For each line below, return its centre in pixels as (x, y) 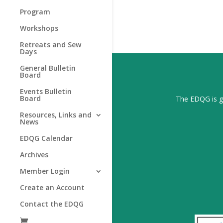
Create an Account (52, 187)
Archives (34, 155)
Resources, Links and (56, 115)
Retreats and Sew (51, 45)
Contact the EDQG (52, 204)
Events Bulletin (46, 91)
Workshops (39, 28)
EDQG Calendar (46, 138)
